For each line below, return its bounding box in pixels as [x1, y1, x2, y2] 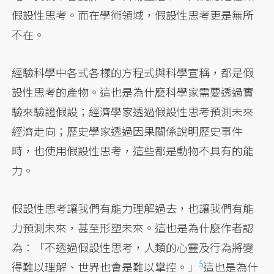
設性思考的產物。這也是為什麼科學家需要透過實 [12, 84, 254, 100]
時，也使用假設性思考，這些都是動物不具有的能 [12, 143, 254, 159]
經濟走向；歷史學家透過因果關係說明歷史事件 [12, 123, 243, 139]
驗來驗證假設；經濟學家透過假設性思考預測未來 [12, 103, 254, 120]
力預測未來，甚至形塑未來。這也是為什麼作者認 [12, 220, 254, 236]
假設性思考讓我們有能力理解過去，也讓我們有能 [12, 200, 254, 217]
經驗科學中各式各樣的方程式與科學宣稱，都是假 [12, 64, 254, 81]
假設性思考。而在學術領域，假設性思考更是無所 [12, 7, 254, 23]
